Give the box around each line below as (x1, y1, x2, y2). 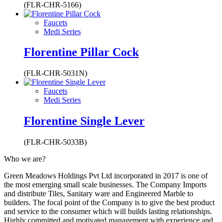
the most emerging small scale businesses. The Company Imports (4, 180, 207, 189)
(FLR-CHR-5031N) (24, 69, 87, 78)
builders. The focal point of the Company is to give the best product (4, 198, 215, 207)
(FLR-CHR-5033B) (24, 138, 87, 147)
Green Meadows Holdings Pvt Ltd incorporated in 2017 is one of (4, 171, 208, 180)
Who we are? (4, 155, 46, 164)
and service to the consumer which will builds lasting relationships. (4, 207, 212, 216)
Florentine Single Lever (24, 114, 145, 128)
